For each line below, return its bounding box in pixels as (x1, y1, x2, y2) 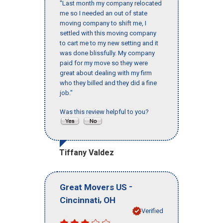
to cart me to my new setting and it (60, 39, 158, 47)
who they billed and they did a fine (60, 79, 157, 87)
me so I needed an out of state (60, 9, 147, 17)
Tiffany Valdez (59, 148, 114, 158)
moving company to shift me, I (60, 19, 146, 27)
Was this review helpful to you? (60, 108, 152, 116)
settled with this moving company (60, 29, 156, 37)
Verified (141, 207, 163, 215)
